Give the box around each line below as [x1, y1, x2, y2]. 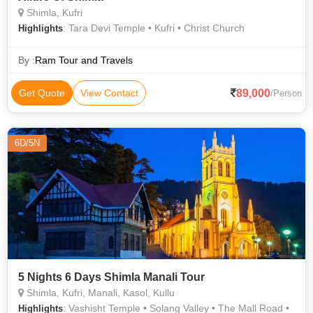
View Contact [80, 87, 138, 99]
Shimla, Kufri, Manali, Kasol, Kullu [24, 287, 175, 298]
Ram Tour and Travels [35, 54, 133, 66]
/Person [270, 87, 302, 99]
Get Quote [19, 87, 65, 99]
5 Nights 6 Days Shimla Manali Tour [18, 271, 205, 283]
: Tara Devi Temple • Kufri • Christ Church [63, 22, 245, 34]
